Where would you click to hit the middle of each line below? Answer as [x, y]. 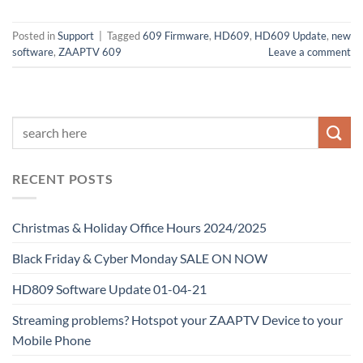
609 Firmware [176, 36]
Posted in [35, 36]
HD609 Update [290, 36]
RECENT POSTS [63, 178]
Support [76, 36]
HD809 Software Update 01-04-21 [109, 289]
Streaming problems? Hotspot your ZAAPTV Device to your [177, 320]
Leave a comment [310, 52]
